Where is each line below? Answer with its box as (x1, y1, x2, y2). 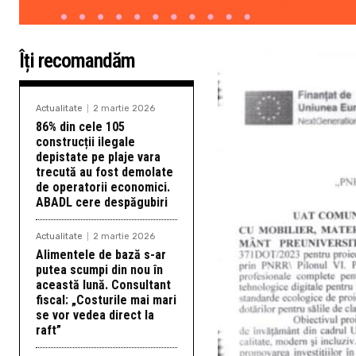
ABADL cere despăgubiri (36, 194, 168, 210)
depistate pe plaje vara (36, 149, 161, 164)
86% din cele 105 (36, 118, 125, 134)
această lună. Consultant (36, 277, 171, 292)
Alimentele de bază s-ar (36, 246, 166, 262)
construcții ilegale (36, 133, 135, 149)
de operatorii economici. (36, 179, 170, 195)
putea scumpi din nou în (36, 261, 163, 277)
